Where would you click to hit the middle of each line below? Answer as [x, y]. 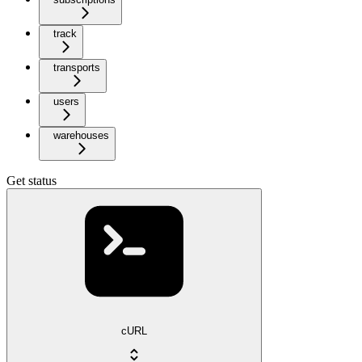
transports [77, 67]
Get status [32, 180]
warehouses [81, 135]
